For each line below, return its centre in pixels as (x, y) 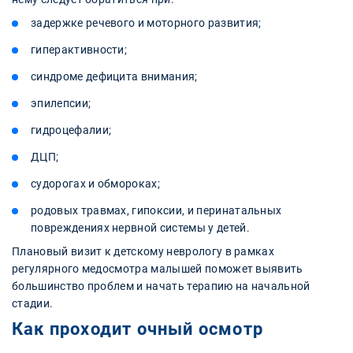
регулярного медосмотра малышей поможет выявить (158, 268)
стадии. (33, 303)
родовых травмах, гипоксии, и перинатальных (156, 210)
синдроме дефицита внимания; (114, 76)
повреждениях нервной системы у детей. (140, 227)
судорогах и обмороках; (96, 183)
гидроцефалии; (71, 130)
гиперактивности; (79, 49)
